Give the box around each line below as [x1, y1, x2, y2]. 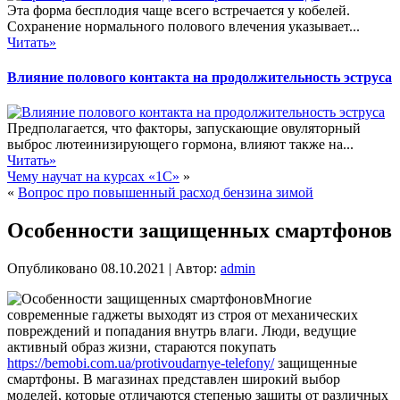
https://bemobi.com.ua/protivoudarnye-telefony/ [7, 354, 274, 371]
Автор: [175, 260, 217, 276]
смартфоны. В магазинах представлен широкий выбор [7, 371, 340, 387]
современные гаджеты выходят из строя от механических [7, 306, 358, 322]
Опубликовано [7, 260, 97, 276]
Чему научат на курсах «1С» [7, 169, 179, 185]
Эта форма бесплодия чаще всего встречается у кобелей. [7, 2, 350, 18]
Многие [263, 290, 312, 306]
